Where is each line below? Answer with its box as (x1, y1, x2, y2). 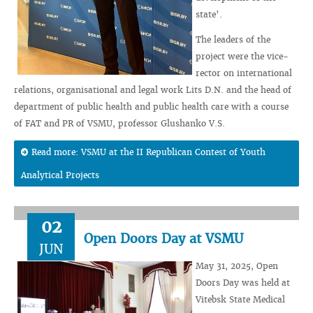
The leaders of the (196, 34, 270, 45)
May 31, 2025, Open (196, 261, 278, 271)
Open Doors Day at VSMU (84, 231, 243, 247)
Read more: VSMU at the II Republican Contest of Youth (31, 147, 265, 157)
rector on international (196, 68, 292, 78)
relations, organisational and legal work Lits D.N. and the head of (14, 85, 291, 95)
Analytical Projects (21, 170, 99, 180)
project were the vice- (196, 51, 289, 61)
